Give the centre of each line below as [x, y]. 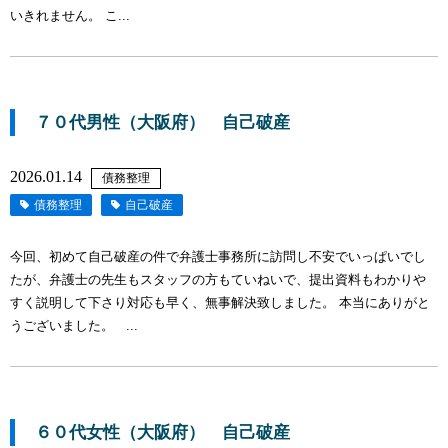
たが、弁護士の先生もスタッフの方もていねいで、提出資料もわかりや [218, 280]
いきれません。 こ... [70, 16]
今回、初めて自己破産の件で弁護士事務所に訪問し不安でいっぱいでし [218, 257]
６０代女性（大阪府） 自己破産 [162, 433]
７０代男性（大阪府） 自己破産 [162, 123]
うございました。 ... [74, 326]
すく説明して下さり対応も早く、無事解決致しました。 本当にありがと [220, 303]
